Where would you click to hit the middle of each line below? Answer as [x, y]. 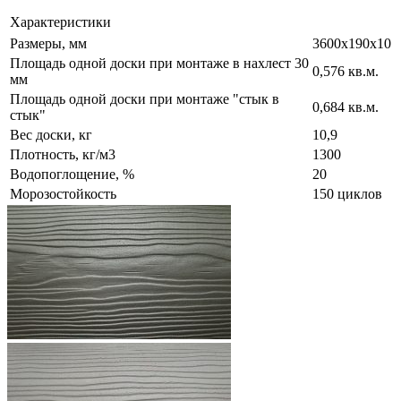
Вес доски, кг [51, 135]
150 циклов [347, 194]
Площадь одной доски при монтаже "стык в [145, 99]
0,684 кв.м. [346, 107]
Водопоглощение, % [72, 175]
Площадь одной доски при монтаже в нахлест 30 [159, 64]
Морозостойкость [63, 194]
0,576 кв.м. [346, 72]
